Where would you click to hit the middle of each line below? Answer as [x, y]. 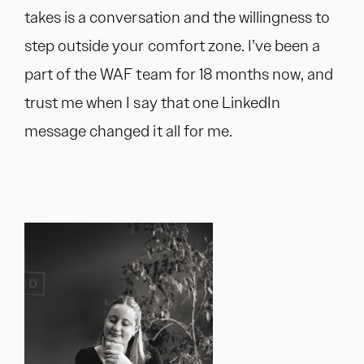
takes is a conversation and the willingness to [178, 17]
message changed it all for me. [128, 131]
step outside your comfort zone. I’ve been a [173, 45]
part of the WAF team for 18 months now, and [179, 74]
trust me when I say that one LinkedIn [153, 102]
